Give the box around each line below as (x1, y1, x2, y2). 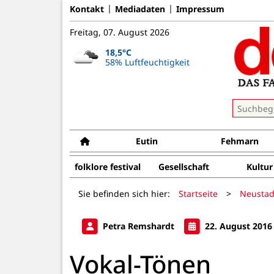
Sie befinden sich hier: (78, 187, 170, 199)
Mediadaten (115, 2, 165, 15)
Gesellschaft (158, 161, 209, 172)
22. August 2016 (202, 220, 272, 232)
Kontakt (70, 2, 104, 15)
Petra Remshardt (100, 220, 177, 232)
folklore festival (75, 161, 141, 172)
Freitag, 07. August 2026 (70, 26, 169, 38)
